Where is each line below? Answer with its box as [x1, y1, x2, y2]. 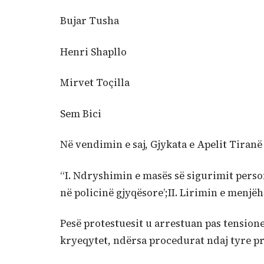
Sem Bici [60, 107, 101, 121]
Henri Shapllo [60, 45, 127, 59]
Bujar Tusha [60, 14, 119, 28]
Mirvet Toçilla [60, 76, 130, 90]
